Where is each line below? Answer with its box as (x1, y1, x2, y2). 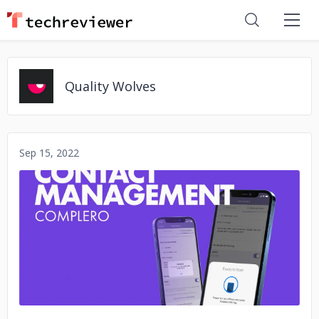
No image (122, 226, 197, 249)
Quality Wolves (65, 78, 156, 95)
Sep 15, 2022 (19, 146, 79, 159)
